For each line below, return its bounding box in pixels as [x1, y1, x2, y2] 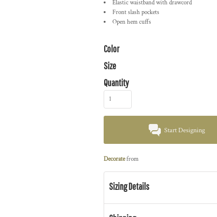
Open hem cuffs [112, 18, 151, 26]
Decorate [104, 155, 125, 163]
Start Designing [164, 126, 205, 135]
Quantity [104, 77, 129, 88]
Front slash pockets [112, 8, 159, 16]
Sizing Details [109, 181, 149, 192]
